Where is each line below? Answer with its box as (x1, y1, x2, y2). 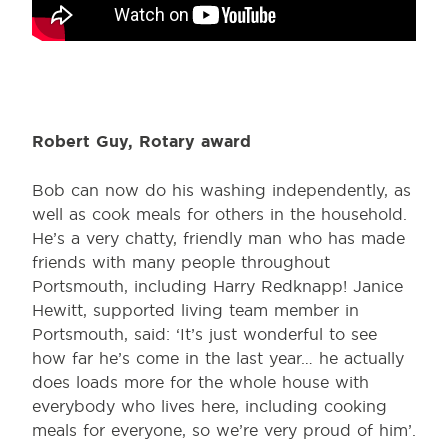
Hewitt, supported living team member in (32, 300, 359, 321)
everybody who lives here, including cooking (32, 396, 387, 417)
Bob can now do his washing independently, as (32, 180, 411, 201)
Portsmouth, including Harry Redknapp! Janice (32, 276, 403, 297)
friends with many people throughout (32, 252, 330, 273)
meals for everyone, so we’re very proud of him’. (32, 420, 416, 441)
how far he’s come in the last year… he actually (32, 348, 404, 369)
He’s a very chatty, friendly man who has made (32, 228, 405, 249)
